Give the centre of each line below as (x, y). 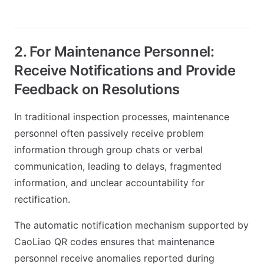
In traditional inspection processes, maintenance (122, 117)
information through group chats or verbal (108, 150)
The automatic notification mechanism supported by (131, 225)
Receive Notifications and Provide (125, 71)
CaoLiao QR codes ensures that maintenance (114, 242)
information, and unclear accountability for (109, 183)
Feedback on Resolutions (97, 90)
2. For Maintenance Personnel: (114, 52)
